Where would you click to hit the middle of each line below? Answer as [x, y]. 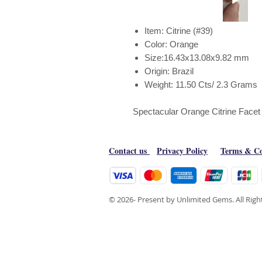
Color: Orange [171, 44]
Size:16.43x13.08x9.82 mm [198, 58]
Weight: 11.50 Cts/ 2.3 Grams [201, 85]
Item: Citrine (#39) [179, 31]
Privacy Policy [182, 151]
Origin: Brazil [171, 71]
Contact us [129, 151]
